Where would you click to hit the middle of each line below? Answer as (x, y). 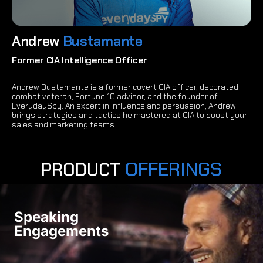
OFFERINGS (173, 169)
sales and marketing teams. (64, 124)
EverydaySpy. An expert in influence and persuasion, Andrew (124, 105)
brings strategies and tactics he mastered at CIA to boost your (129, 115)
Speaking (46, 217)
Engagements (61, 231)
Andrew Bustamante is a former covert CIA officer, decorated (125, 87)
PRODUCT (83, 169)
